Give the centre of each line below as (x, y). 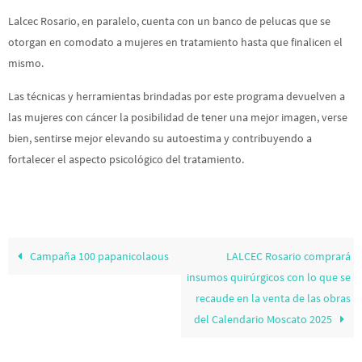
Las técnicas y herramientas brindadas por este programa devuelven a (177, 96)
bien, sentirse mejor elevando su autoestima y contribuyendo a (160, 138)
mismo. (26, 63)
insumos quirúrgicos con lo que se (268, 278)
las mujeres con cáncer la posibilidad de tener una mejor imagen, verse (178, 117)
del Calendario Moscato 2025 (264, 320)
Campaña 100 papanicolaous (99, 257)
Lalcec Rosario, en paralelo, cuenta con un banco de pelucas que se (169, 21)
